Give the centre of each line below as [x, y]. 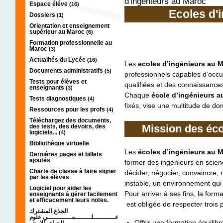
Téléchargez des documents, [70, 120]
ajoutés [40, 160]
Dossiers [43, 15]
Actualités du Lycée [58, 59]
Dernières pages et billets [66, 154]
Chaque [138, 95]
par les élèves [49, 177]
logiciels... [44, 132]
